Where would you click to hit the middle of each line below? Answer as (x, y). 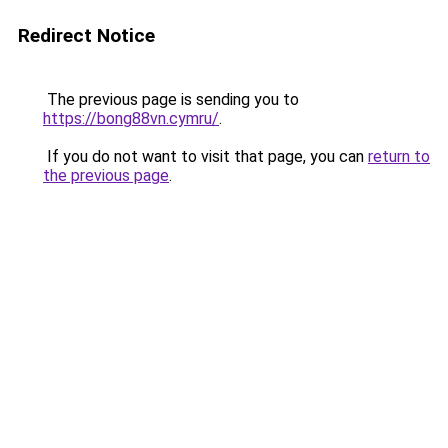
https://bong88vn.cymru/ (131, 118)
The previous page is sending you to (171, 99)
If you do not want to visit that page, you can (205, 156)
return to (399, 156)
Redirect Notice (86, 35)
